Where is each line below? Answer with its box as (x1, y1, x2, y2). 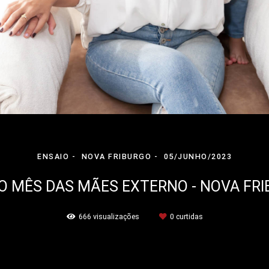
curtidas (174, 212, 203, 221)
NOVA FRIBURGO (81, 152, 151, 161)
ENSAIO (37, 152, 69, 161)
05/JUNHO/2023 (163, 152, 232, 161)
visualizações (91, 212, 141, 221)
